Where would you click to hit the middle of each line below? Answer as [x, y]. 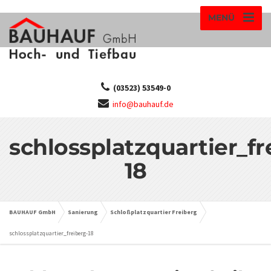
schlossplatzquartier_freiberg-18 [51, 233]
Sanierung [83, 212]
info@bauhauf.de [143, 104]
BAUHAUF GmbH [32, 212]
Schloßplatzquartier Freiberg [154, 212]
